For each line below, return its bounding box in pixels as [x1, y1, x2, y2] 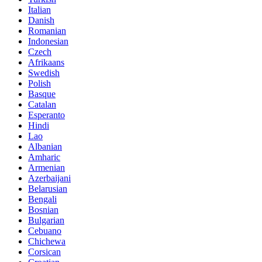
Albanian [28, 142, 62, 152]
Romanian [28, 26, 66, 36]
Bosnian [28, 205, 58, 215]
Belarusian [28, 184, 67, 194]
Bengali [28, 194, 57, 205]
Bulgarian [28, 215, 64, 226]
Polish [28, 78, 51, 89]
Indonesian [28, 36, 68, 47]
